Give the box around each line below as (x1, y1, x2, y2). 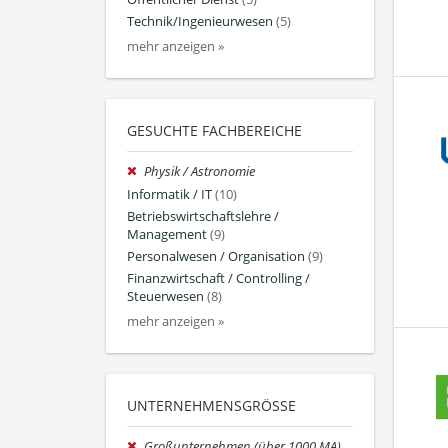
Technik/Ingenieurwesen (127, 13, 273, 31)
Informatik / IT (127, 185, 212, 203)
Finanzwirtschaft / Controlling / (127, 270, 310, 288)
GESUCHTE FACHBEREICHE (127, 121, 302, 141)
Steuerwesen (127, 288, 204, 306)
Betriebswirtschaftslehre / (127, 207, 279, 225)
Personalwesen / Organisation (127, 247, 305, 265)
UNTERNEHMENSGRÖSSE (127, 396, 288, 416)
